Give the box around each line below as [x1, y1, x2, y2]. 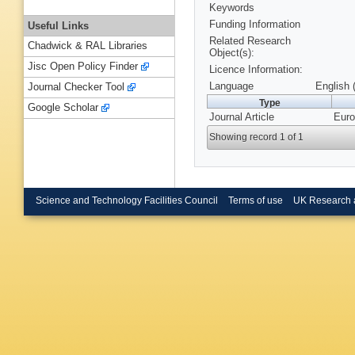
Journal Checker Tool [28, 81, 124, 94]
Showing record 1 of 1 [209, 132, 304, 143]
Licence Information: [209, 63, 303, 76]
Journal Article [209, 111, 274, 124]
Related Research [209, 35, 291, 48]
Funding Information [209, 18, 300, 31]
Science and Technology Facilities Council [36, 195, 218, 205]
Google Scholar [28, 101, 98, 114]
